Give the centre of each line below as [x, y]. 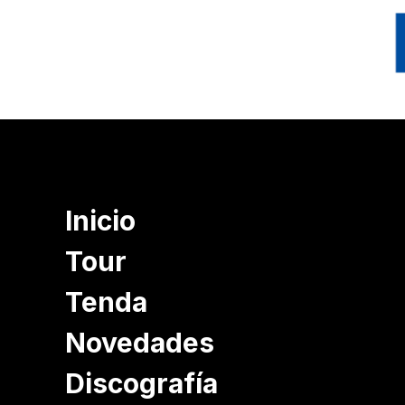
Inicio [100, 221]
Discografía [141, 383]
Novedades [140, 343]
